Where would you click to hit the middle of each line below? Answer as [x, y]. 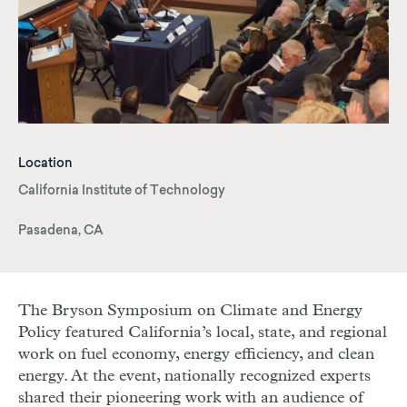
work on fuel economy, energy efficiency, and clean [196, 355]
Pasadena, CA [61, 232]
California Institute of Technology [122, 192]
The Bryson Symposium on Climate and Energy [190, 311]
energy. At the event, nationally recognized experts [194, 377]
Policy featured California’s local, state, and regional [203, 333]
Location [45, 165]
